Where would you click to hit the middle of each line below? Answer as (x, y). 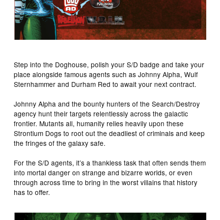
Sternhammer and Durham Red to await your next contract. (105, 84)
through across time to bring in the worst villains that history (106, 182)
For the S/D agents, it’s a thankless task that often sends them (110, 162)
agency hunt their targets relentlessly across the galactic (101, 113)
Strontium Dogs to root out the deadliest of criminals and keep (110, 133)
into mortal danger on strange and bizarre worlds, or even (103, 172)
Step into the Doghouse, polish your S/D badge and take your (109, 64)
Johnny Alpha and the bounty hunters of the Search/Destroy (107, 103)
